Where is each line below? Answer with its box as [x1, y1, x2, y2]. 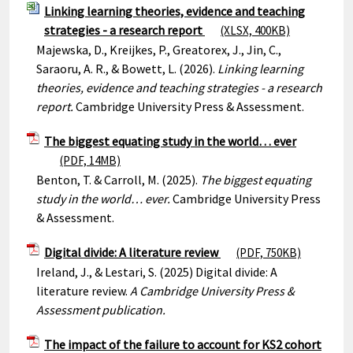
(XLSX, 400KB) [221, 23, 290, 38]
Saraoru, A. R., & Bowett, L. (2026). [36, 61, 217, 76]
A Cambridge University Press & [130, 283, 295, 299]
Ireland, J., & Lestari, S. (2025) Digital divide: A [36, 264, 277, 280]
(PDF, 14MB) [60, 153, 121, 168]
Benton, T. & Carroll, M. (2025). [36, 172, 200, 188]
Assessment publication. [36, 302, 168, 318]
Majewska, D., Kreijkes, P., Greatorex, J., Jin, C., [36, 42, 281, 58]
